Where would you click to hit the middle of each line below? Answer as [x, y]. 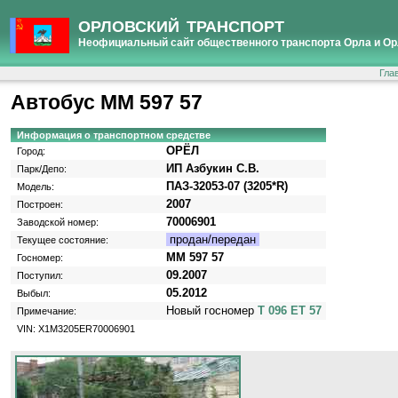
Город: [31, 151]
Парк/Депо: [42, 169]
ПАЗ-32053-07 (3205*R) [227, 187]
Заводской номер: [58, 223]
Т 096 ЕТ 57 [290, 311]
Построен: [40, 205]
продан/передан [213, 240]
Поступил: [40, 276]
